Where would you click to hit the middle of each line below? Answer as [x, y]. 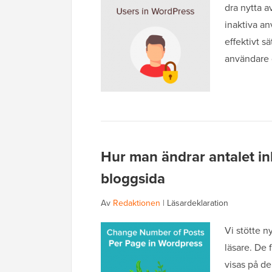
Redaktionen [137, 203]
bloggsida [133, 178]
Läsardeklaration [198, 203]
